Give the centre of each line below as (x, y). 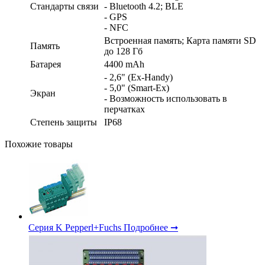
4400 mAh (124, 64)
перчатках (125, 109)
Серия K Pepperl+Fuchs (75, 227)
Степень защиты (64, 122)
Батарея (46, 64)
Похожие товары (39, 144)
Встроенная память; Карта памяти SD (180, 40)
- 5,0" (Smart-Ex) (137, 88)
